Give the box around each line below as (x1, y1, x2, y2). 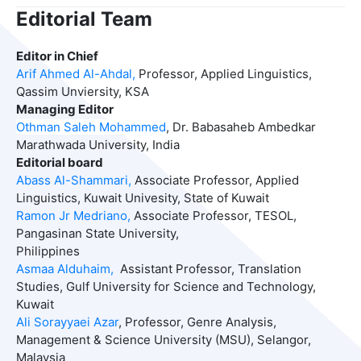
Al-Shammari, (53, 172, 135, 189)
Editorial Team (15, 7, 152, 31)
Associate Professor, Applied (134, 172, 299, 189)
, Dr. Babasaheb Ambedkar (165, 119, 316, 135)
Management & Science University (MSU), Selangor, (15, 332, 311, 348)
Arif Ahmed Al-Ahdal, (15, 66, 135, 82)
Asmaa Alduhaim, (15, 261, 114, 277)
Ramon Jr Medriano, (15, 208, 134, 224)
